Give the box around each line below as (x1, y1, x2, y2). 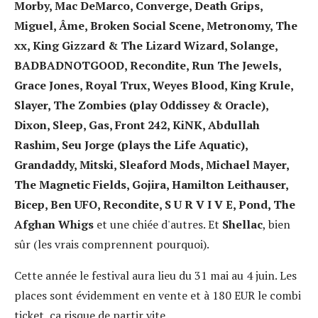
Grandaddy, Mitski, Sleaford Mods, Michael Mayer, (14, 157, 289, 173)
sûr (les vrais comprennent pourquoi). (14, 236, 209, 253)
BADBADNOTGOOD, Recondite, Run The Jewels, (14, 57, 281, 74)
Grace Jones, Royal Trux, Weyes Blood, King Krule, (14, 77, 293, 94)
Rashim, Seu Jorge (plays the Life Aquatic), (14, 137, 248, 153)
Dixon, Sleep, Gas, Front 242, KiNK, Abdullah (14, 117, 260, 133)
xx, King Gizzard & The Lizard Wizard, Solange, (14, 38, 278, 54)
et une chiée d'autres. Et (94, 216, 222, 233)
